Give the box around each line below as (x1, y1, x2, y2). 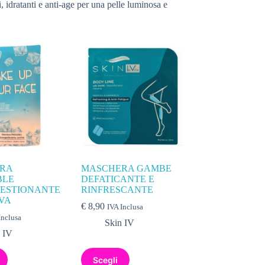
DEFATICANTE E (81, 174, 155, 185)
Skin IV (105, 218, 135, 228)
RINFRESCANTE (81, 185, 154, 195)
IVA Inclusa (107, 203, 144, 212)
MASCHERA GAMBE (81, 163, 172, 174)
